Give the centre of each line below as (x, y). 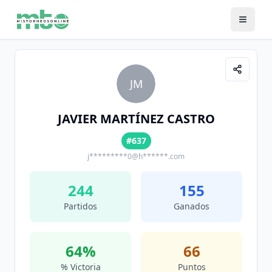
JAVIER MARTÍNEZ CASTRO (136, 119)
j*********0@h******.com (136, 156)
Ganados (192, 206)
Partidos (80, 206)
